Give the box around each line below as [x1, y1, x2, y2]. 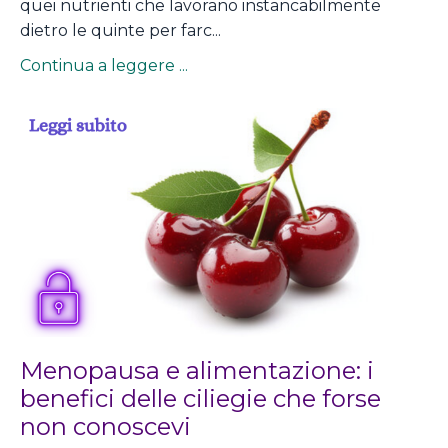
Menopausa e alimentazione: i [20, 356, 374, 386]
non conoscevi [20, 412, 191, 442]
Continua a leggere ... [20, 55, 188, 75]
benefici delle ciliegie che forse [20, 384, 381, 414]
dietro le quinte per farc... [20, 20, 221, 40]
